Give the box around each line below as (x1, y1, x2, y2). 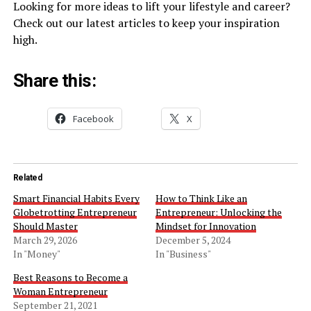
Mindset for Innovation (155, 219, 256, 233)
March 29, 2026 (12, 233, 77, 246)
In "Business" (155, 246, 211, 260)
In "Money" (12, 246, 60, 260)
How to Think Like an (155, 191, 247, 205)
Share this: (12, 69, 96, 91)
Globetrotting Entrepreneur (12, 205, 137, 219)
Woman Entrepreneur (12, 284, 108, 298)
